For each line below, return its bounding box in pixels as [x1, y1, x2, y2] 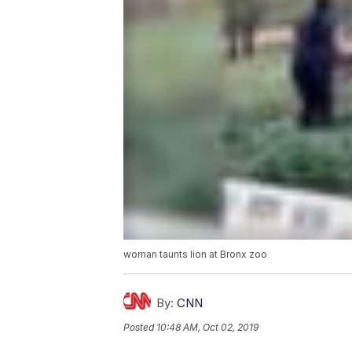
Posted [123, 321, 156, 334]
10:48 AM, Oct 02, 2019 [156, 321, 258, 334]
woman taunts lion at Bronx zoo [123, 248, 267, 261]
